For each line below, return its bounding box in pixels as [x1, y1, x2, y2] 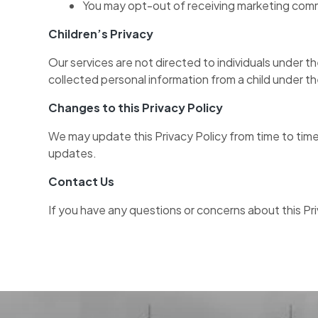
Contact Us [48, 174, 114, 190]
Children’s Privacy [48, 26, 153, 42]
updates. [48, 146, 97, 161]
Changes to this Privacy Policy [48, 100, 223, 116]
